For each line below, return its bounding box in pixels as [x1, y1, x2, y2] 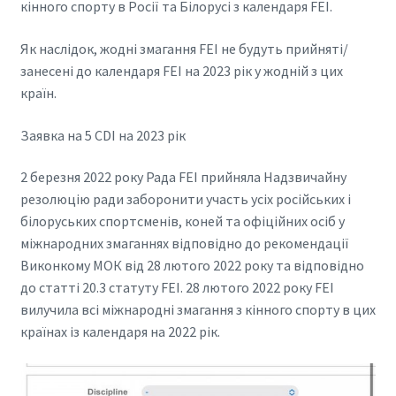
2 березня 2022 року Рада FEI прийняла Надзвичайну [19, 168, 346, 187]
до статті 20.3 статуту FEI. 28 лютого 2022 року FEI [19, 278, 334, 297]
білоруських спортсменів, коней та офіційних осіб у [19, 212, 345, 231]
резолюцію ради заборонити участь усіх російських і [19, 190, 351, 209]
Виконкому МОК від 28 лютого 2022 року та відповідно [19, 256, 364, 275]
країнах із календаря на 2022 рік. [19, 323, 220, 341]
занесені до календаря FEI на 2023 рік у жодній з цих [19, 62, 343, 80]
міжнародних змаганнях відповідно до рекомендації [19, 234, 349, 253]
